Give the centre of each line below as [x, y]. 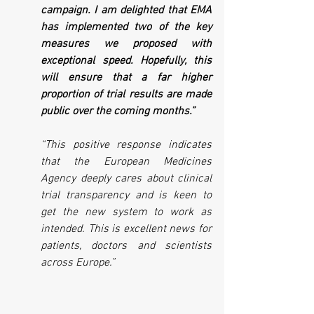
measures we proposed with [126, 44]
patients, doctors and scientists [126, 246]
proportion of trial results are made [126, 95]
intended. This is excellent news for [126, 229]
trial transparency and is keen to [126, 196]
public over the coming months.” [118, 111]
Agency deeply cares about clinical [126, 179]
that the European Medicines [126, 162]
